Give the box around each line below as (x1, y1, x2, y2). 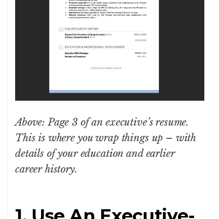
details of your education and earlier (15, 147, 175, 159)
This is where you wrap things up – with (15, 131, 196, 144)
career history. (15, 163, 77, 175)
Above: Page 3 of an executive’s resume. (15, 116, 189, 128)
